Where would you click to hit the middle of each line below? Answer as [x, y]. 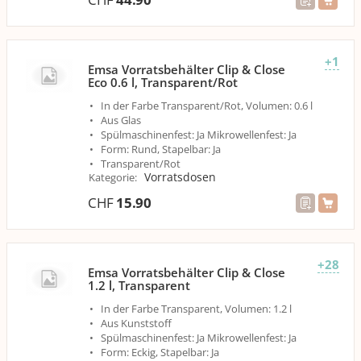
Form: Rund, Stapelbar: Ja [161, 149]
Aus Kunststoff [136, 323]
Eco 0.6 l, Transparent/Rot [163, 82]
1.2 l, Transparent [139, 285]
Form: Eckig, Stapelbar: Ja [160, 352]
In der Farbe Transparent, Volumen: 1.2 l [196, 308]
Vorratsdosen [180, 176]
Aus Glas [121, 120]
